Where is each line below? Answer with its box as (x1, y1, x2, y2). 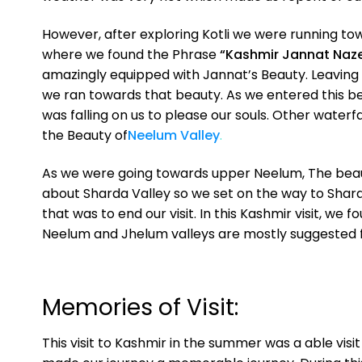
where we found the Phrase (42, 45, 220, 64)
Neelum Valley (128, 126, 220, 145)
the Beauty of (42, 126, 128, 145)
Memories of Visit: (42, 292, 238, 323)
